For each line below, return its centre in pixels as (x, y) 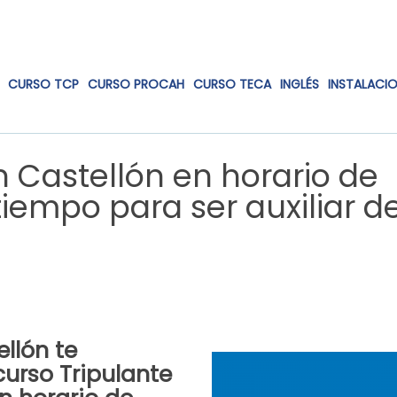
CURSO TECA (232, 84)
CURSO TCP (43, 84)
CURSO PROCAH (136, 84)
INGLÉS (300, 84)
